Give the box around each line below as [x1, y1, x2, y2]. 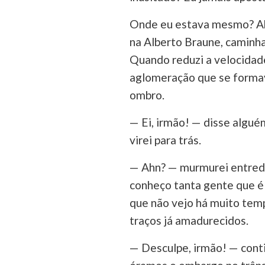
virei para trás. [129, 133, 201, 147]
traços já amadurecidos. [129, 214, 248, 227]
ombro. [129, 88, 164, 102]
